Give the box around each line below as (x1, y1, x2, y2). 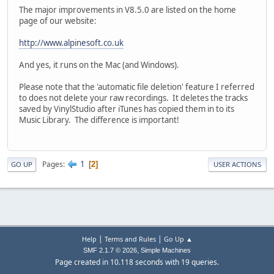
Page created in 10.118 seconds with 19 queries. (55, 257, 219, 267)
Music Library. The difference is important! (19, 114, 179, 125)
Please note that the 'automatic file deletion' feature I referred (19, 81, 254, 92)
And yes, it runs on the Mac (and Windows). (19, 59, 179, 70)
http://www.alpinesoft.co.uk (19, 37, 124, 48)
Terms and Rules (104, 234, 156, 243)
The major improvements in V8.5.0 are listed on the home (19, 4, 236, 15)
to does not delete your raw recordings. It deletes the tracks (19, 92, 248, 103)
